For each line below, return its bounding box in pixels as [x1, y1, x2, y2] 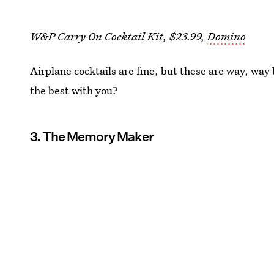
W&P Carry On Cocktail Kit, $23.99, [30, 29, 208, 43]
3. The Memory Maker [30, 128, 154, 144]
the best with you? [30, 83, 118, 97]
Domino [207, 29, 246, 43]
